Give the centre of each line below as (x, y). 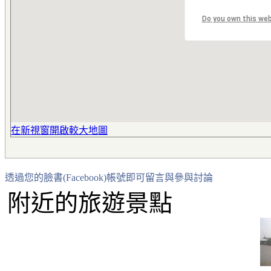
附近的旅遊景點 (90, 203)
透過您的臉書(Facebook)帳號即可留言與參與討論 (109, 178)
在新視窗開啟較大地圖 (59, 130)
